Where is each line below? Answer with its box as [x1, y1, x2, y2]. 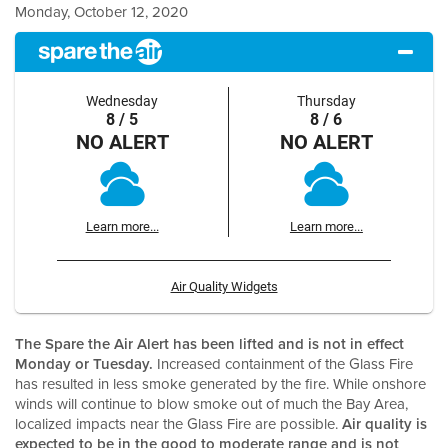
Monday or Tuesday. [15, 353, 157, 374]
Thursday [296, 92, 356, 110]
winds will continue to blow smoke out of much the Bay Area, [15, 393, 408, 415]
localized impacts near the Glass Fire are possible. [15, 413, 342, 435]
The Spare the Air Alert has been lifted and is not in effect [15, 333, 404, 354]
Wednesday [86, 92, 159, 110]
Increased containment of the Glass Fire [157, 353, 413, 375]
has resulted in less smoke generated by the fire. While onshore [15, 373, 426, 395]
